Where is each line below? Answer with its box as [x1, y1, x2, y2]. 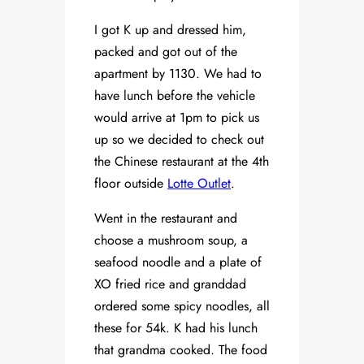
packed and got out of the [94, 42, 237, 62]
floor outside [94, 174, 167, 193]
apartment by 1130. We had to [94, 64, 262, 84]
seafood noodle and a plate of [94, 253, 262, 272]
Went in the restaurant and [94, 209, 237, 228]
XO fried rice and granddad [94, 275, 246, 294]
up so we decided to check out [94, 130, 264, 149]
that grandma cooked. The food [94, 340, 267, 360]
